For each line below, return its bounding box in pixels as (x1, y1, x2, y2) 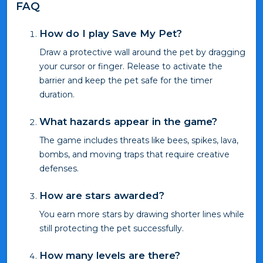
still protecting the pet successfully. (39, 223, 184, 234)
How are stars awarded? (39, 190, 164, 202)
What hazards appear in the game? (39, 116, 217, 128)
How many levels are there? (39, 249, 180, 262)
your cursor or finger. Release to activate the (39, 61, 222, 72)
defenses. (39, 163, 79, 174)
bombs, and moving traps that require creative (39, 149, 230, 160)
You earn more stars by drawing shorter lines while (39, 209, 244, 220)
